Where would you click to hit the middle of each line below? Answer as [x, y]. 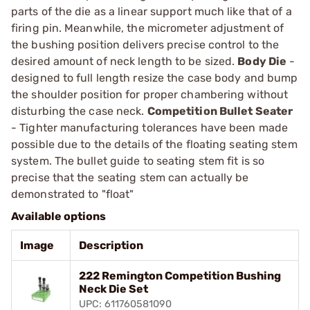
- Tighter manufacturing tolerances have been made [149, 127]
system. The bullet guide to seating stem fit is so [138, 161]
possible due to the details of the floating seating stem [154, 144]
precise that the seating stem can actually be [130, 177]
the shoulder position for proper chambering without [150, 94]
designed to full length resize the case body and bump [155, 77]
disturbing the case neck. [79, 111]
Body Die [262, 61]
